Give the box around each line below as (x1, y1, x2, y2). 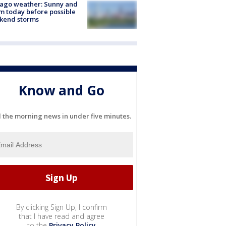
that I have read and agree (19, 211, 104, 221)
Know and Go (19, 81, 104, 100)
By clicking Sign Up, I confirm (16, 202, 107, 212)
